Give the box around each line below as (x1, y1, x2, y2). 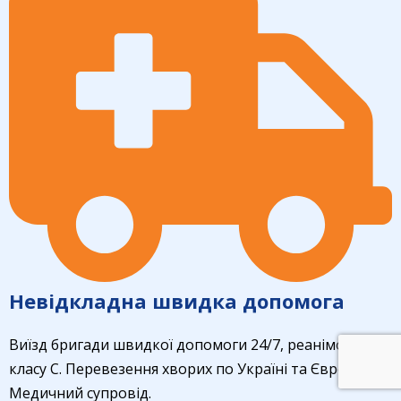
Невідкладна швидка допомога (9, 286, 345, 314)
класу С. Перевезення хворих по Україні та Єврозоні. (9, 358, 378, 379)
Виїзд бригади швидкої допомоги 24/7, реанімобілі (9, 334, 368, 354)
